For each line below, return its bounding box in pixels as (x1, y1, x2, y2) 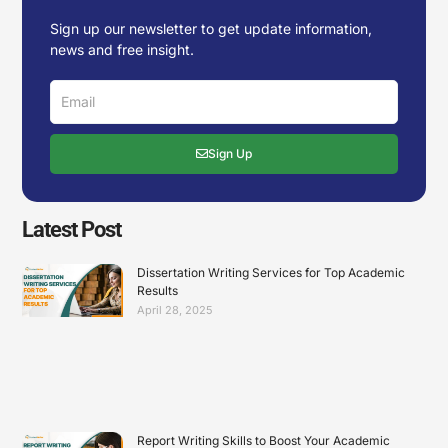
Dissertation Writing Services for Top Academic (136, 264, 405, 280)
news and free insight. (49, 40, 194, 58)
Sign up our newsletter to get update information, (49, 19, 372, 37)
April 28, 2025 (136, 302, 213, 317)
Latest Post (21, 216, 121, 242)
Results (136, 282, 178, 298)
